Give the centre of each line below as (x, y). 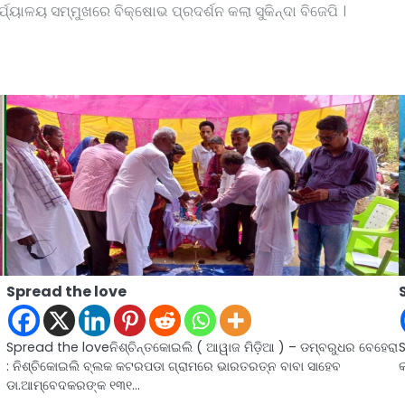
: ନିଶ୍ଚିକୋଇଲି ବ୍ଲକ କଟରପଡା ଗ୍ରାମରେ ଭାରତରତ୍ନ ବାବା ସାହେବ (173, 366)
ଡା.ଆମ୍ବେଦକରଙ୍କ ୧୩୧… (73, 385)
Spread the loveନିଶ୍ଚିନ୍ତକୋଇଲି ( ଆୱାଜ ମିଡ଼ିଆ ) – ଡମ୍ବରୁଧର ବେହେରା (202, 347)
